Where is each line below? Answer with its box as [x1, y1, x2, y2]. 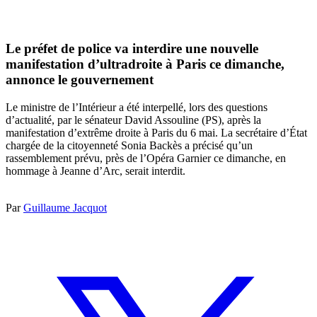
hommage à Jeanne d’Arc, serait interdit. [6, 164, 185, 177]
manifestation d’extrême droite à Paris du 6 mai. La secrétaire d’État [6, 126, 307, 139]
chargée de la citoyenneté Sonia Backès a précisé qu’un [6, 139, 253, 151]
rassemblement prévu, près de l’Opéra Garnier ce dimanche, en [6, 151, 286, 164]
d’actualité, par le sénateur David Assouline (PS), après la [6, 113, 261, 126]
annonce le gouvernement [6, 72, 154, 88]
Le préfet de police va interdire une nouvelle [6, 41, 258, 57]
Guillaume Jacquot [23, 201, 107, 214]
